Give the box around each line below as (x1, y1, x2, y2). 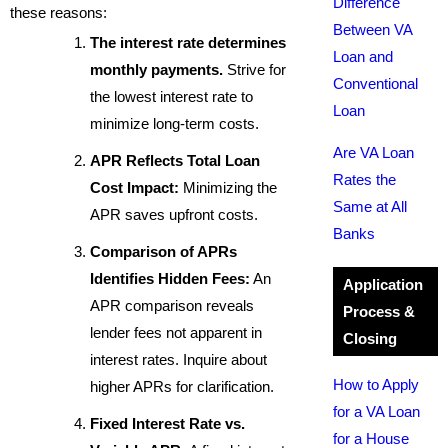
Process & (342, 303, 415, 320)
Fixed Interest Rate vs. (90, 415, 245, 432)
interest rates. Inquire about (90, 351, 267, 368)
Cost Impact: (90, 179, 179, 196)
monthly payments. (90, 61, 227, 78)
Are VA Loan (332, 144, 414, 161)
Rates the (332, 171, 396, 188)
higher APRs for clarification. (90, 378, 274, 395)
